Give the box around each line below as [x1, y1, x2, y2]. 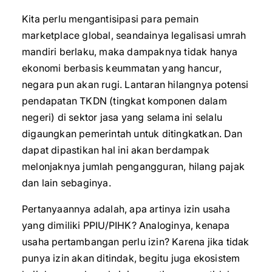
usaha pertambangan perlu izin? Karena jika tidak [22, 236, 250, 248]
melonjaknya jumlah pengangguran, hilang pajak [22, 160, 245, 172]
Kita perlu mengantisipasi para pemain [22, 13, 199, 25]
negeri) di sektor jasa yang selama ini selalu [22, 111, 223, 123]
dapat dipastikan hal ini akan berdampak [22, 144, 209, 156]
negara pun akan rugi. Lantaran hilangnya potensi [22, 78, 249, 90]
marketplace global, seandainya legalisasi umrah [22, 29, 246, 41]
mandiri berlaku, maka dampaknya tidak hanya [22, 46, 238, 58]
